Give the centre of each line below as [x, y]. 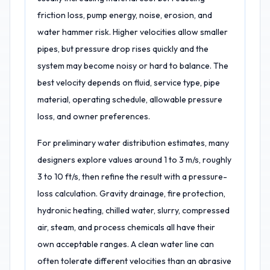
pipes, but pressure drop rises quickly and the [123, 49]
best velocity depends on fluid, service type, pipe [129, 83]
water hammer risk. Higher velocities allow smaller [133, 32]
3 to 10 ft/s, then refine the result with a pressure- [132, 177]
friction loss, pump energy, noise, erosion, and [125, 15]
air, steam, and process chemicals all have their [126, 227]
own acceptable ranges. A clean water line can [126, 244]
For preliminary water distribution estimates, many [133, 143]
